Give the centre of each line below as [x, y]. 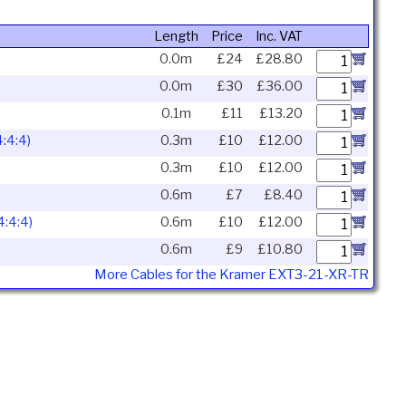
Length [176, 37]
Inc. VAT [279, 37]
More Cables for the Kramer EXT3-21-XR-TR [232, 275]
